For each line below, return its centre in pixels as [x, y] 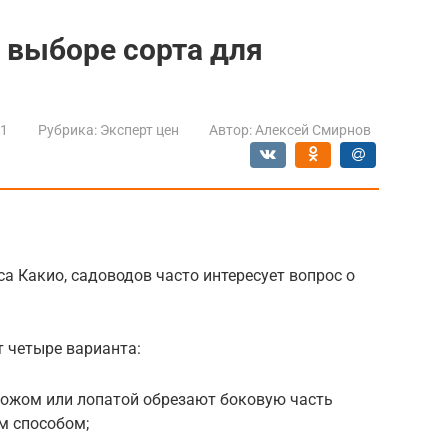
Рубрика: [67, 129]
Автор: [230, 129]
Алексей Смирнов [313, 129]
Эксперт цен [139, 129]
